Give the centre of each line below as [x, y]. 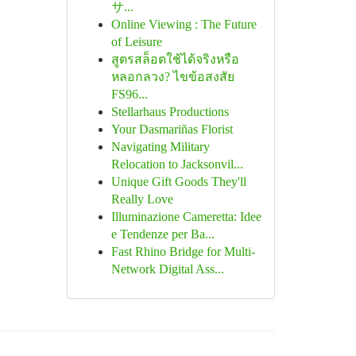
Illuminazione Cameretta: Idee [186, 217]
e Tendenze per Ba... [163, 234]
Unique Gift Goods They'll [178, 182]
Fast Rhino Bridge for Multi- [183, 252]
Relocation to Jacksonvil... [177, 164]
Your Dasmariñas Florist [172, 129]
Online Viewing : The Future [184, 24]
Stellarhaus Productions [170, 112]
